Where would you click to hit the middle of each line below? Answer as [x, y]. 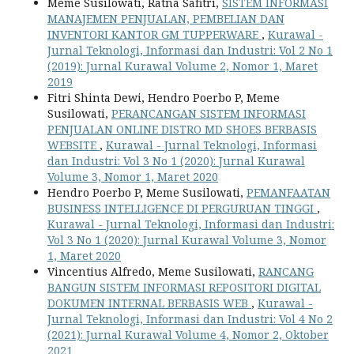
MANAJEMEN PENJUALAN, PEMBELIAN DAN [166, 18]
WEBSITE [73, 145]
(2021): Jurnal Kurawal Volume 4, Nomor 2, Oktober [188, 334]
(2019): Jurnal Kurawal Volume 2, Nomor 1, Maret [183, 66]
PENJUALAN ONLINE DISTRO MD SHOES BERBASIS [182, 129]
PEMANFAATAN [288, 192]
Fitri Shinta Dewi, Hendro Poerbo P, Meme [164, 97]
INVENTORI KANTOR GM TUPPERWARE [154, 34]
